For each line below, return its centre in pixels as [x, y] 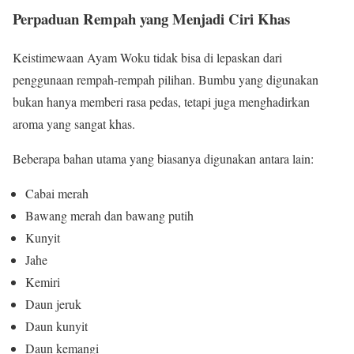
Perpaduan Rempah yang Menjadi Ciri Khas [151, 18]
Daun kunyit [56, 326]
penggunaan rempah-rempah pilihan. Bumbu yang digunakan [166, 79]
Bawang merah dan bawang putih [109, 215]
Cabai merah [57, 193]
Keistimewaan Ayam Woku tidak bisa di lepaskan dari [147, 57]
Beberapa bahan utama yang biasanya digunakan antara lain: [163, 158]
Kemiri [43, 281]
